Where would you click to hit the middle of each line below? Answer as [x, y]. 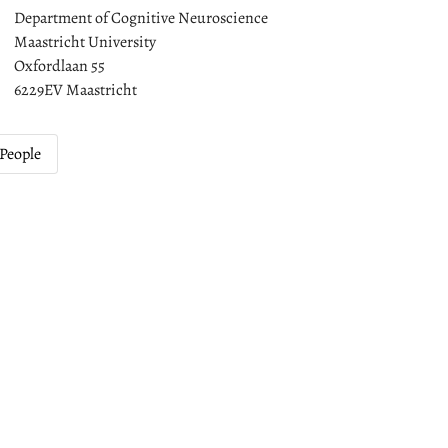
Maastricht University [85, 42]
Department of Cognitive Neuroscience [141, 18]
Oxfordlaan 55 [59, 66]
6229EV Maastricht [75, 90]
